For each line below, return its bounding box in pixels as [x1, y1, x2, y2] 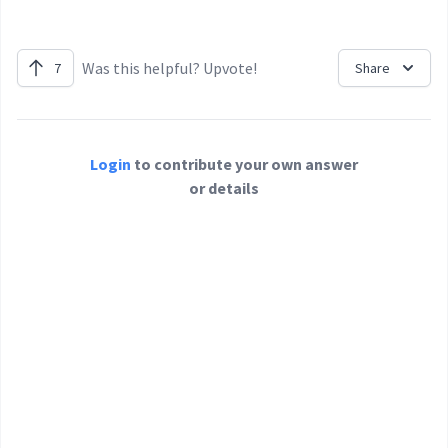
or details [189, 178, 259, 199]
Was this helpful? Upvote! [82, 58, 257, 79]
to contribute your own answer [131, 154, 358, 175]
